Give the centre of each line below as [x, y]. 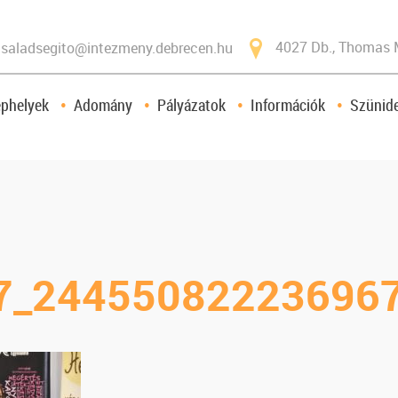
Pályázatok [191, 104]
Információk [288, 104]
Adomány [103, 104]
